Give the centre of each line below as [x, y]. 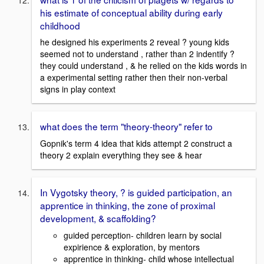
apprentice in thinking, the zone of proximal [128, 205]
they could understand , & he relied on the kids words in [143, 66]
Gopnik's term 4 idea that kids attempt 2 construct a [136, 143]
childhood [60, 25]
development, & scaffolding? [98, 218]
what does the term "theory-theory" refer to [126, 126]
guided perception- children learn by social [143, 235]
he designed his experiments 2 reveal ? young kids [135, 42]
